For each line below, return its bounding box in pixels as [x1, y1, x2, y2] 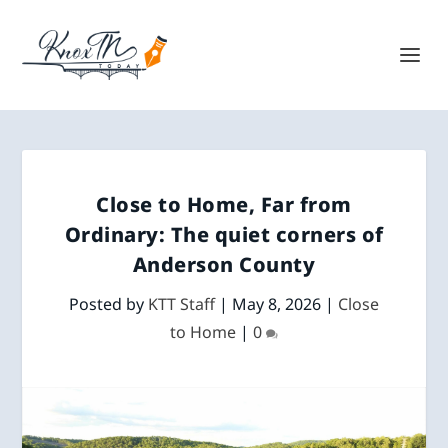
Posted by [69, 293, 148, 315]
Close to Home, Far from [96, 191, 352, 218]
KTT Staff [148, 293, 215, 315]
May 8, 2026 [232, 293, 321, 315]
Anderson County [132, 251, 316, 278]
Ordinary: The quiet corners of [64, 221, 384, 248]
